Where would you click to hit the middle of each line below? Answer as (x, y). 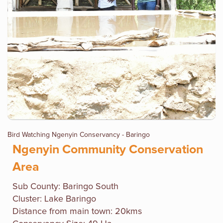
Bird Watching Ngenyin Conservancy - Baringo (79, 135)
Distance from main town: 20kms (77, 211)
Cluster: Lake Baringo (54, 199)
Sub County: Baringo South (65, 186)
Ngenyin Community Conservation (108, 149)
